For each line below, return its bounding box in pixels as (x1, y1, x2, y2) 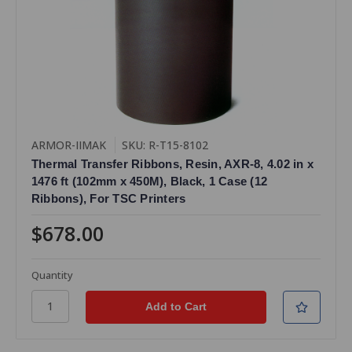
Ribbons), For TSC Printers (31, 192, 186, 206)
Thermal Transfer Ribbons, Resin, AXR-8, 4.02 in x (31, 157, 314, 171)
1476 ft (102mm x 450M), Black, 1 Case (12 (31, 174, 268, 189)
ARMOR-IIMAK (31, 137, 106, 153)
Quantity (31, 267, 73, 282)
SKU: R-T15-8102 (121, 137, 208, 153)
